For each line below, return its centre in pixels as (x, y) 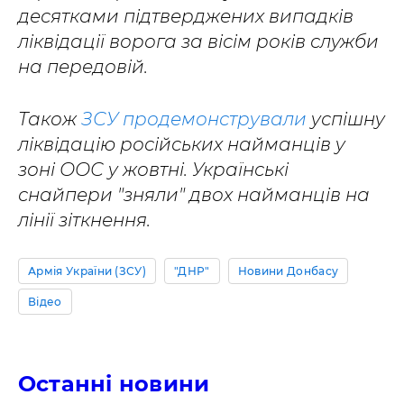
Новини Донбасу (288, 271)
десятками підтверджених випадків (186, 16)
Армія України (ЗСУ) (87, 271)
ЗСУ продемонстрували (194, 119)
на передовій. (83, 67)
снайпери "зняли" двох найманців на (194, 195)
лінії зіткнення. (84, 220)
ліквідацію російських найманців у (182, 144)
